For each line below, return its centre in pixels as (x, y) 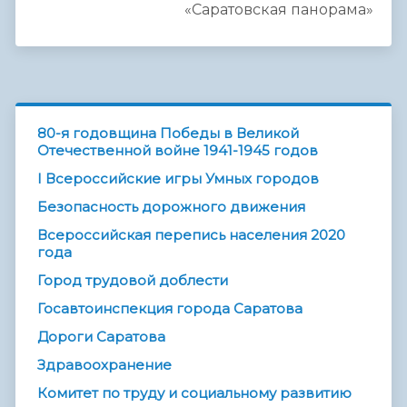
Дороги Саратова (101, 337)
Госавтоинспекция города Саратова (170, 309)
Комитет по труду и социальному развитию (194, 393)
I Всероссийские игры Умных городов (178, 179)
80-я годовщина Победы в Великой (168, 134)
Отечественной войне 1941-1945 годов (178, 151)
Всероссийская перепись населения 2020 (191, 235)
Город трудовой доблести (133, 281)
